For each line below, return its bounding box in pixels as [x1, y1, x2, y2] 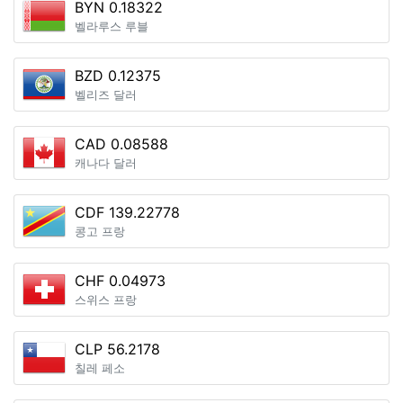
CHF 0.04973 [75, 272, 166, 290]
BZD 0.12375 [75, 67, 161, 85]
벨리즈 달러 [75, 88, 137, 102]
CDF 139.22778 [75, 203, 180, 221]
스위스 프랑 [75, 293, 137, 307]
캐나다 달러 [75, 157, 137, 170]
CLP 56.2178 [75, 340, 160, 358]
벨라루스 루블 [75, 20, 148, 33]
